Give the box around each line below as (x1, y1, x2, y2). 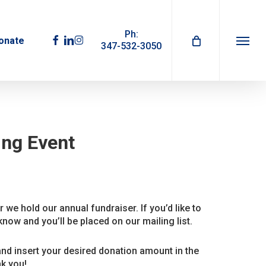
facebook (46, 33, 90, 45)
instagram (73, 33, 119, 45)
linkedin (62, 33, 97, 45)
